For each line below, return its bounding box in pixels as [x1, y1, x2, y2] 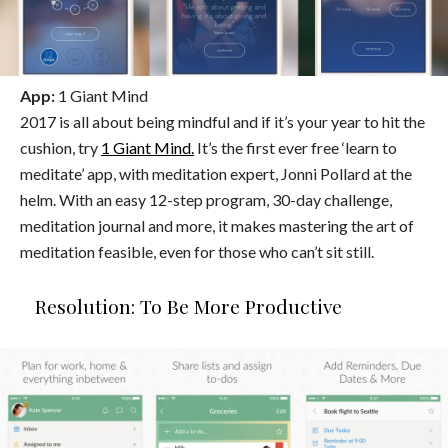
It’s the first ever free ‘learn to [194, 137, 397, 157]
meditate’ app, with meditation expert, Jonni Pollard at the [20, 163, 412, 183]
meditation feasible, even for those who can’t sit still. [20, 241, 374, 261]
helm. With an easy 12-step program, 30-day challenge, [20, 189, 392, 209]
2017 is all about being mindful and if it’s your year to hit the [20, 111, 425, 131]
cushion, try [20, 137, 101, 157]
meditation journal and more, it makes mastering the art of [20, 215, 414, 235]
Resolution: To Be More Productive [35, 292, 342, 319]
